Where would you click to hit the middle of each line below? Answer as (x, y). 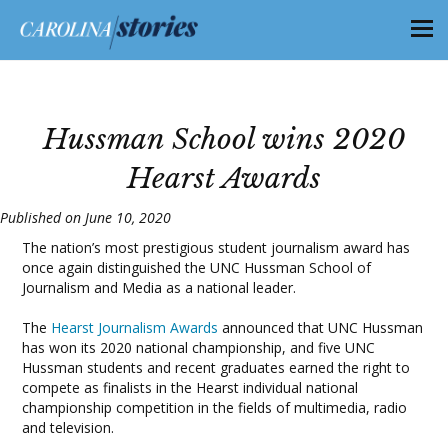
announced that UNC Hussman (321, 327)
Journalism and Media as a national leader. (159, 287)
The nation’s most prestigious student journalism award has (216, 247)
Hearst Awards (224, 178)
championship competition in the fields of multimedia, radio (215, 407)
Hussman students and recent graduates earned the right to (216, 367)
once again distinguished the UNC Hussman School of (197, 267)
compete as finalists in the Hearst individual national (190, 387)
